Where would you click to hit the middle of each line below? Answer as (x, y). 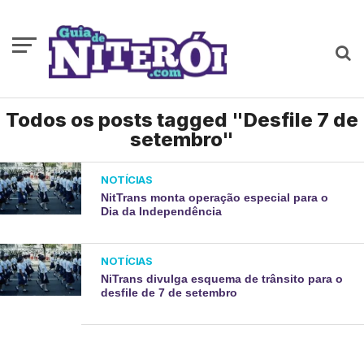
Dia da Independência (162, 211)
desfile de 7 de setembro (169, 292)
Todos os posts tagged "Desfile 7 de (182, 120)
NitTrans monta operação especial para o (215, 197)
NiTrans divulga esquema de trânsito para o (222, 279)
